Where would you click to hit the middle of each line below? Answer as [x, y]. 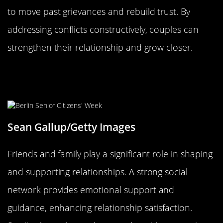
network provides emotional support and [91, 189]
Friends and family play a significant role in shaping [110, 154]
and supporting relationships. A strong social [98, 171]
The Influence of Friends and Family [110, 73]
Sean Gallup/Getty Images [71, 127]
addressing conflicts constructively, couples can [103, 30]
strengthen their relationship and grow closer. [100, 48]
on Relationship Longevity [83, 86]
